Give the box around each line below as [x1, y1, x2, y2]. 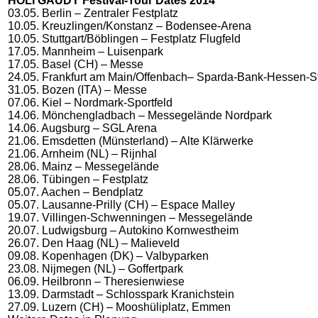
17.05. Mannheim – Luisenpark [8, 45, 163, 57]
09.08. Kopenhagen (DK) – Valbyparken [8, 250, 209, 262]
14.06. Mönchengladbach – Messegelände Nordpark [8, 109, 272, 121]
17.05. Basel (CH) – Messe [8, 58, 143, 70]
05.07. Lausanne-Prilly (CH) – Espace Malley [8, 199, 235, 211]
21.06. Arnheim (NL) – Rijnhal [8, 148, 157, 160]
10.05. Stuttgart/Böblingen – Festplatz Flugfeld [8, 33, 241, 45]
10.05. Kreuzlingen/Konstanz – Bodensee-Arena [8, 20, 251, 32]
